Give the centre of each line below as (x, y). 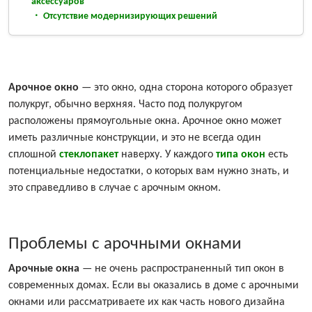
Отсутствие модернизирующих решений (129, 17)
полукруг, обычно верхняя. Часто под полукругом (125, 105)
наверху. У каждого (167, 155)
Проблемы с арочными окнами (125, 244)
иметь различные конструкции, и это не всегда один (135, 138)
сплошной (34, 155)
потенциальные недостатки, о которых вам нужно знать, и (149, 172)
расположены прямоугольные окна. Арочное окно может (145, 122)
